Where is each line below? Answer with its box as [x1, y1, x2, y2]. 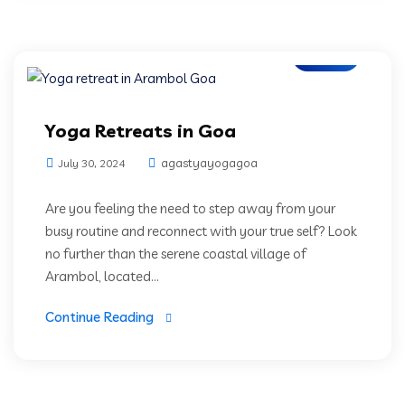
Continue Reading [45, 307, 154, 325]
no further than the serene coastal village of [45, 244, 306, 262]
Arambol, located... [45, 267, 159, 285]
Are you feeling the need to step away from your [45, 199, 335, 217]
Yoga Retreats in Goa [45, 118, 236, 142]
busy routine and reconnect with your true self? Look [45, 221, 357, 240]
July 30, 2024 [56, 155, 125, 170]
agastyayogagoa [158, 155, 258, 170]
